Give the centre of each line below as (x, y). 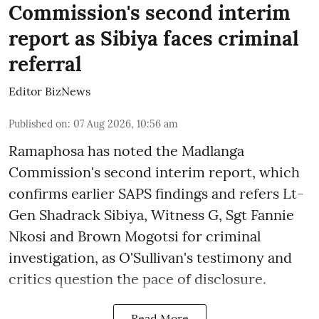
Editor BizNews (49, 91)
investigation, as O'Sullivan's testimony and (150, 257)
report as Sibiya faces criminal (154, 38)
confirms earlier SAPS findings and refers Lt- (156, 193)
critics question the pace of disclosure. (137, 278)
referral (45, 64)
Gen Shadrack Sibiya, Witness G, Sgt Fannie (151, 214)
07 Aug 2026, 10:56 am (126, 124)
